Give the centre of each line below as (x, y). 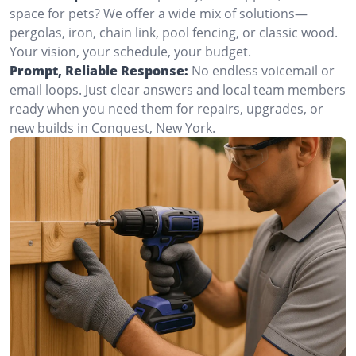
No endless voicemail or (263, 71)
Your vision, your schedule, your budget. (130, 52)
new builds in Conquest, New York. (112, 128)
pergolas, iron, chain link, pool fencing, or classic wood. (174, 33)
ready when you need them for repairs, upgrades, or (166, 109)
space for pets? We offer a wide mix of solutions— (159, 14)
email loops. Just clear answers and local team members (178, 90)
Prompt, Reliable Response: (99, 71)
